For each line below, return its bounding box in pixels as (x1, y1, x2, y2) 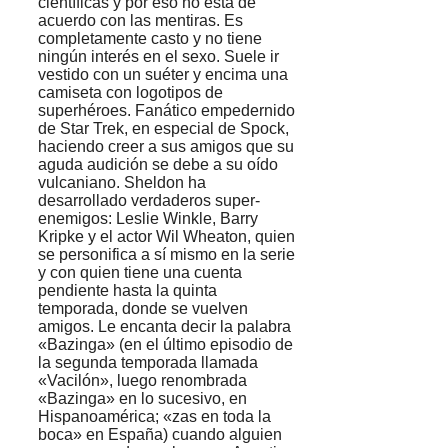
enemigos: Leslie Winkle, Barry (38, 210, 258, 228)
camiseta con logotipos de (38, 84, 223, 102)
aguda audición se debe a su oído (38, 156, 278, 174)
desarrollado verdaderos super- (38, 192, 260, 210)
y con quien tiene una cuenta (38, 264, 242, 282)
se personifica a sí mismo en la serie (38, 246, 295, 264)
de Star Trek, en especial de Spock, (38, 120, 289, 138)
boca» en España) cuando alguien (38, 426, 282, 444)
